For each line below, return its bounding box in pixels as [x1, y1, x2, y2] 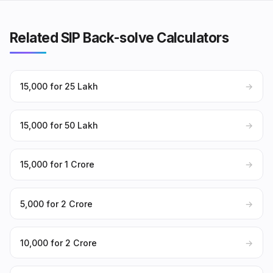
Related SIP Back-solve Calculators [10, 29, 229, 46]
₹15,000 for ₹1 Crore [20, 159, 94, 170]
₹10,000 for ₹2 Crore [20, 237, 97, 248]
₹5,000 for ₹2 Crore [20, 198, 93, 209]
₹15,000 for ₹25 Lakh [20, 80, 98, 91]
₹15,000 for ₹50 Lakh [20, 120, 98, 131]
